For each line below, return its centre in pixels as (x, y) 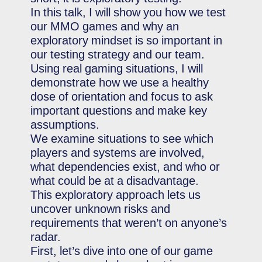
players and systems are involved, (118, 153)
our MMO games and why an (105, 26)
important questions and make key (119, 111)
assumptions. (65, 125)
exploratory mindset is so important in (127, 40)
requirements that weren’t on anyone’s (129, 223)
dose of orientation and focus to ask (122, 96)
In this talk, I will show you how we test (128, 12)
